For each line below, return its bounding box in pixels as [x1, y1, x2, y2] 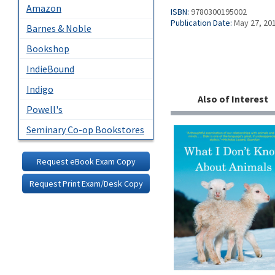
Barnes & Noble [26, 21, 91, 34]
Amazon [26, 1, 61, 14]
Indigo [26, 82, 53, 95]
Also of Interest [197, 92, 268, 105]
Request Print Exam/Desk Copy [29, 177, 143, 189]
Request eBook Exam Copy [36, 155, 136, 167]
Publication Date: [171, 17, 233, 28]
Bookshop [26, 42, 69, 55]
